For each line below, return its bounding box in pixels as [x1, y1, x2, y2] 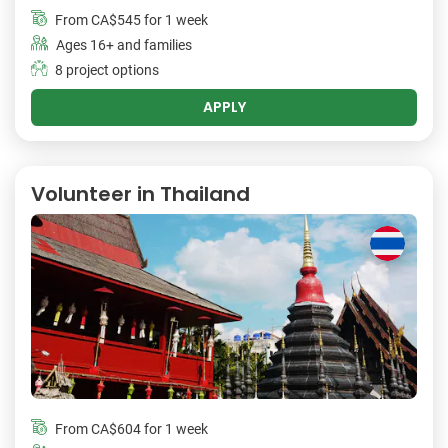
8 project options [55, 62, 159, 80]
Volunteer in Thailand [31, 180, 250, 209]
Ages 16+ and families [56, 37, 192, 55]
